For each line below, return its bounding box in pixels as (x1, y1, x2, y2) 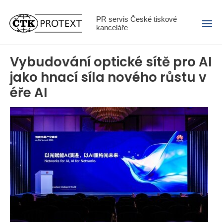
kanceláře (96, 23, 128, 32)
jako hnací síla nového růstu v (10, 68, 207, 87)
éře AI (10, 84, 48, 102)
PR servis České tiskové (96, 15, 177, 24)
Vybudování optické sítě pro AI (10, 53, 212, 71)
